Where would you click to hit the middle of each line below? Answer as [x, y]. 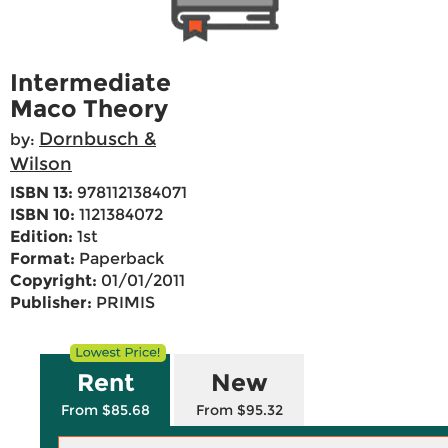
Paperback [119, 259]
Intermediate [90, 83]
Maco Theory [89, 109]
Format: [42, 259]
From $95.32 [239, 410]
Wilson [41, 164]
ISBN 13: [41, 193]
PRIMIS [123, 303]
